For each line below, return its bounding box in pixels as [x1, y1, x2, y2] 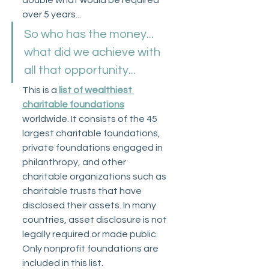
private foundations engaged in [22, 142, 165, 153]
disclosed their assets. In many [22, 200, 158, 210]
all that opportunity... [24, 64, 136, 76]
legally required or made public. [22, 229, 160, 239]
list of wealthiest [59, 85, 134, 95]
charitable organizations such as [22, 171, 168, 181]
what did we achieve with [24, 46, 163, 58]
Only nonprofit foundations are [22, 243, 160, 253]
